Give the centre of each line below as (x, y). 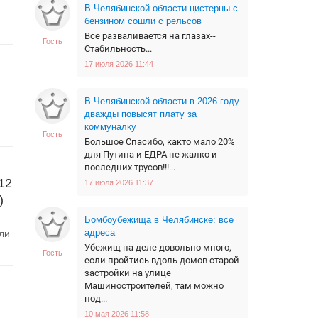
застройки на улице (128, 273)
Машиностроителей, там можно (154, 286)
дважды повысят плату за (141, 114)
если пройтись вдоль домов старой (162, 260)
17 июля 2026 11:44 (119, 64)
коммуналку (110, 127)
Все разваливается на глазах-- (150, 36)
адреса (100, 232)
